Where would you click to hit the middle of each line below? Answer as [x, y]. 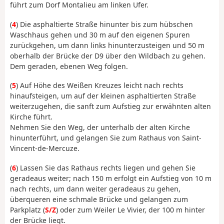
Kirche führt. [31, 117]
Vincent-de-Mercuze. [45, 148]
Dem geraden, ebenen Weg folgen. [69, 66]
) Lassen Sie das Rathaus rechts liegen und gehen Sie [106, 167]
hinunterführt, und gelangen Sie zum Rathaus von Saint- [106, 138]
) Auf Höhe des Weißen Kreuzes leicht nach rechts [100, 85]
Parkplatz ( [27, 209]
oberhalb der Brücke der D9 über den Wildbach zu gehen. [108, 55]
